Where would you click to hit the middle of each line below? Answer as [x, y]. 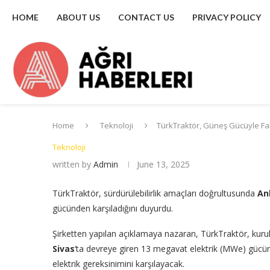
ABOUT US [78, 17]
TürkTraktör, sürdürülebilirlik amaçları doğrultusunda [155, 193]
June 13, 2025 [163, 164]
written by [73, 164]
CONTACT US [146, 17]
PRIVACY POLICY [227, 17]
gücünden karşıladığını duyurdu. [113, 208]
